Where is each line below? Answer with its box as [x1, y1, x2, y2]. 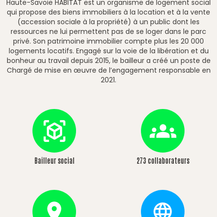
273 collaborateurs [136, 156, 189, 165]
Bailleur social [34, 156, 75, 165]
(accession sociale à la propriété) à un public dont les [17, 17, 200, 27]
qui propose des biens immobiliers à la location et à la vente [7, 7, 210, 17]
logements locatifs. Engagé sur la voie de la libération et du [8, 46, 209, 56]
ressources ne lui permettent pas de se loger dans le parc [11, 27, 206, 36]
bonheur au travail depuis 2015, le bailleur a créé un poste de [6, 56, 211, 65]
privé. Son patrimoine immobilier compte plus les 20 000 [13, 36, 204, 46]
